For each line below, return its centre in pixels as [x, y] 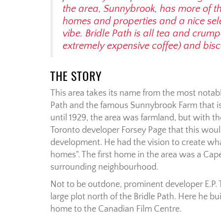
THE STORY [76, 76]
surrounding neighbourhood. [104, 167]
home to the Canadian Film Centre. [116, 209]
